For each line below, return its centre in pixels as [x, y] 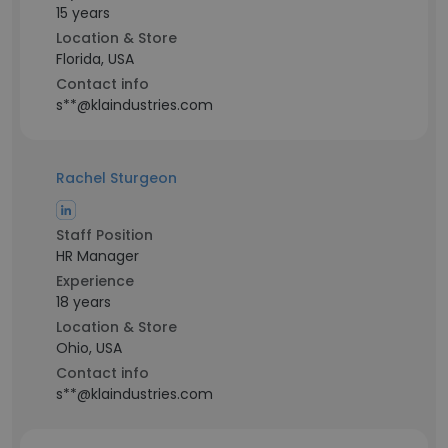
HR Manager [97, 256]
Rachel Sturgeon [116, 178]
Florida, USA [95, 59]
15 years [83, 13]
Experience [95, 281]
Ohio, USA [89, 348]
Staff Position [104, 235]
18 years [83, 302]
